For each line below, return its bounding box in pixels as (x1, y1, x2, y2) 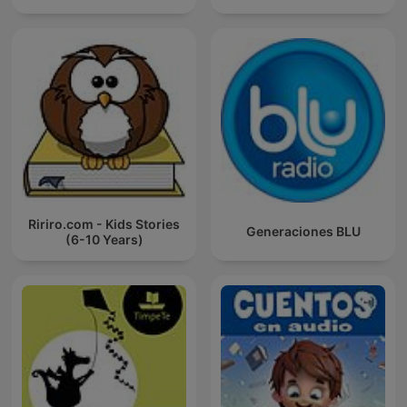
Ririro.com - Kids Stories (28, 215, 180, 232)
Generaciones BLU (245, 223, 361, 240)
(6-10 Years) (65, 231, 144, 247)
